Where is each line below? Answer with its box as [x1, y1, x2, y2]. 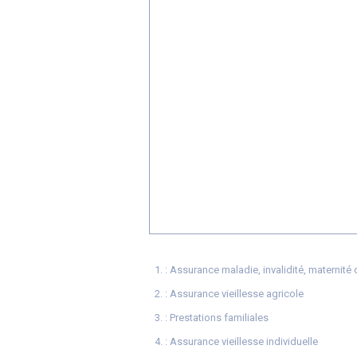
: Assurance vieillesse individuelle [165, 335, 318, 347]
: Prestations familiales [165, 312, 269, 324]
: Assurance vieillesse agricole [165, 288, 304, 300]
